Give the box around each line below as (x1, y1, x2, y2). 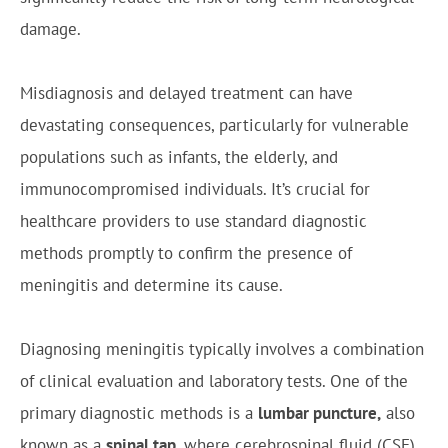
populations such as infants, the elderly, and (20, 146, 338, 168)
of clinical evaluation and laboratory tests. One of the (20, 370, 408, 392)
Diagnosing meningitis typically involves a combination (20, 338, 424, 360)
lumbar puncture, (258, 402, 381, 424)
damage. (20, 18, 81, 40)
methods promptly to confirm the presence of (20, 242, 352, 264)
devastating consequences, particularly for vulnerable (20, 114, 409, 136)
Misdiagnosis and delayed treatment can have (20, 82, 353, 104)
